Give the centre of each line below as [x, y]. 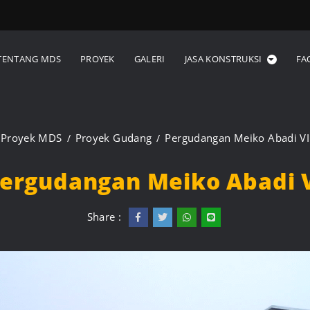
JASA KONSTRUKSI [223, 59]
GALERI [149, 59]
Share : [104, 217]
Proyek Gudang [113, 138]
